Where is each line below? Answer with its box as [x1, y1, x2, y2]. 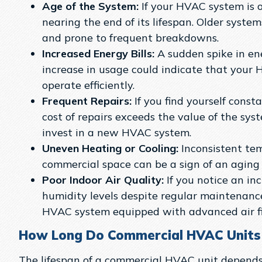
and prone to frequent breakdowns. [42, 31, 219, 45]
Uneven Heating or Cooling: [42, 142, 178, 156]
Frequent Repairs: [42, 94, 132, 108]
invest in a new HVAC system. [42, 126, 191, 140]
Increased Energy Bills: [42, 47, 154, 61]
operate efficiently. [42, 78, 135, 92]
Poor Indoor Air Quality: [42, 173, 167, 187]
